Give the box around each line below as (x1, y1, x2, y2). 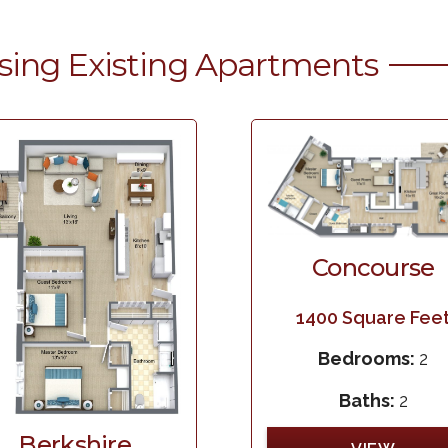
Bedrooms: (318, 348, 420, 370)
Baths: (338, 389, 399, 411)
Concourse (311, 252, 435, 282)
